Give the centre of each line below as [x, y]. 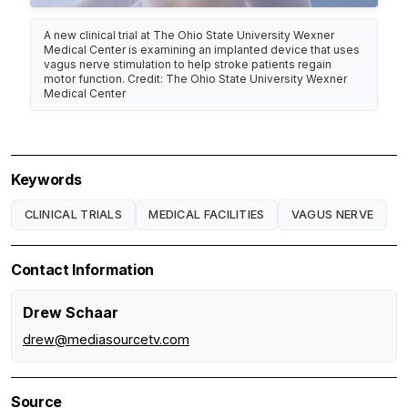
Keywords [46, 179]
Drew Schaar [71, 313]
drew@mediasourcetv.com [106, 340]
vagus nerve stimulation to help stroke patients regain [188, 64]
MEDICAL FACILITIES [207, 215]
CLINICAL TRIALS [73, 215]
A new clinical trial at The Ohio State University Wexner [189, 35]
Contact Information [82, 270]
